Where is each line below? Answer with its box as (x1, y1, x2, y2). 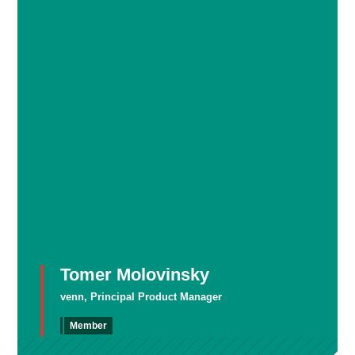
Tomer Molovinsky (60, 265, 210, 284)
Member (70, 320, 108, 331)
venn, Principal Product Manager (60, 291, 223, 303)
